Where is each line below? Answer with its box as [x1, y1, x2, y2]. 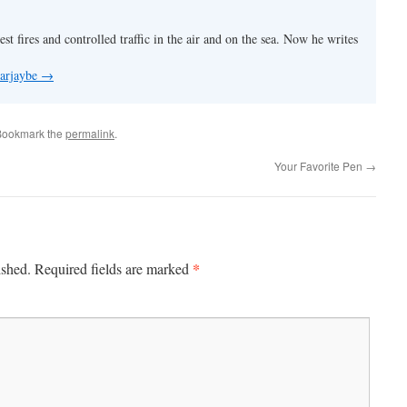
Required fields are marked [35, 259, 193, 279]
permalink [65, 125, 114, 142]
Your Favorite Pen [274, 158, 365, 174]
